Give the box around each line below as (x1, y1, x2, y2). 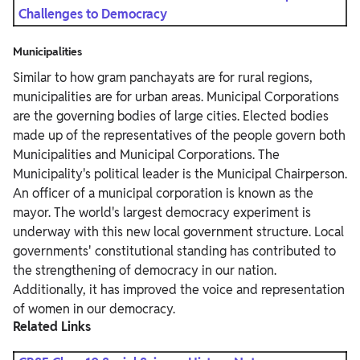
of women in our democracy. (13, 300, 175, 317)
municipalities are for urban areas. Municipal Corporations (13, 88, 339, 105)
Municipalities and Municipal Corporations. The (13, 145, 280, 163)
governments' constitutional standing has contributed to (13, 242, 336, 260)
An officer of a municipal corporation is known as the (13, 184, 313, 202)
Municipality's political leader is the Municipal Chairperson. (13, 165, 347, 182)
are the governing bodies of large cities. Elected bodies (13, 107, 329, 125)
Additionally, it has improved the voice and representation (13, 280, 345, 298)
